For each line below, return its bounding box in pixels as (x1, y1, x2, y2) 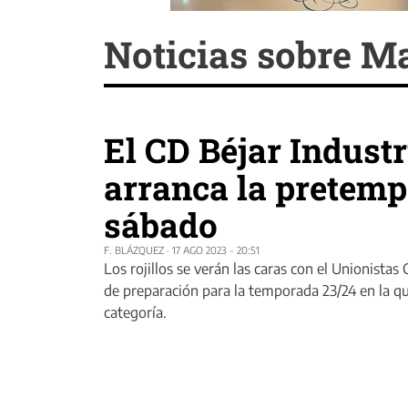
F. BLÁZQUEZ (104, 244, 164, 257)
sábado (104, 202, 218, 248)
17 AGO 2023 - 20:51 (172, 244, 260, 257)
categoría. (104, 303, 167, 322)
